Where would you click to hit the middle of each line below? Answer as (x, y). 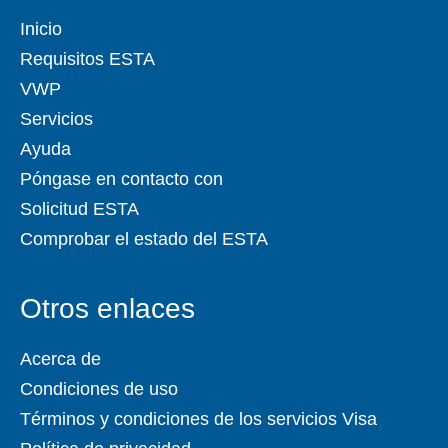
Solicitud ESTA (79, 209)
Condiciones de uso (99, 389)
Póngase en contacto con (121, 179)
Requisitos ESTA (87, 59)
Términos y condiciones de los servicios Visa (198, 419)
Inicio (41, 29)
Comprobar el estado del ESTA (144, 239)
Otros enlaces (107, 309)
